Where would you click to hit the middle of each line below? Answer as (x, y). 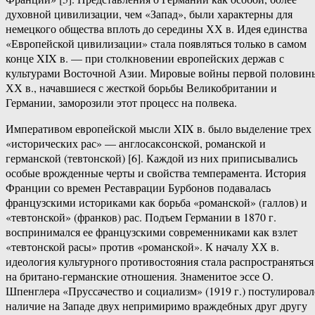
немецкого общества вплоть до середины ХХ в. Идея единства (156, 29)
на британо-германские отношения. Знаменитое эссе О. (140, 276)
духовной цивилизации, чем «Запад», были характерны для (149, 14)
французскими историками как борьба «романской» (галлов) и (156, 202)
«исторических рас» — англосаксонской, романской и (136, 143)
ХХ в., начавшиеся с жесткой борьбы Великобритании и (141, 88)
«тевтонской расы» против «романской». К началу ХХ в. (142, 247)
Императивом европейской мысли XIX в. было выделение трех (159, 129)
